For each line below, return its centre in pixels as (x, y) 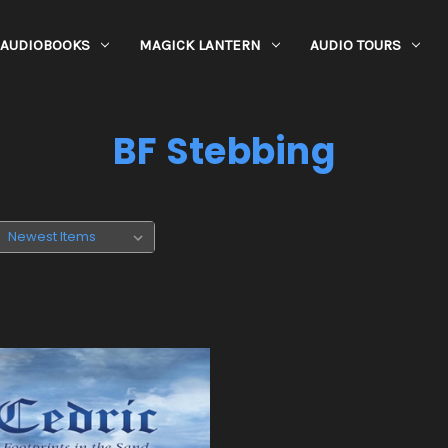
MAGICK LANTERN (199, 45)
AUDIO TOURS (355, 45)
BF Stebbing (224, 151)
